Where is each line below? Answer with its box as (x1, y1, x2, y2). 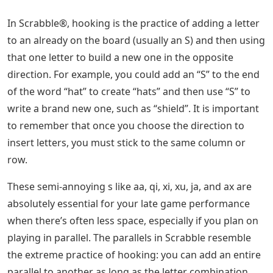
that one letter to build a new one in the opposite (7, 50, 233, 64)
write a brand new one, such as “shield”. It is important (7, 101, 259, 115)
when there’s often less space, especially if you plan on (7, 213, 258, 227)
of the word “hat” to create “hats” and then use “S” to (7, 84, 250, 98)
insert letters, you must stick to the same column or (7, 135, 246, 149)
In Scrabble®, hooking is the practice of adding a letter (7, 16, 260, 30)
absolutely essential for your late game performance (7, 196, 250, 210)
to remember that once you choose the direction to (7, 118, 244, 132)
